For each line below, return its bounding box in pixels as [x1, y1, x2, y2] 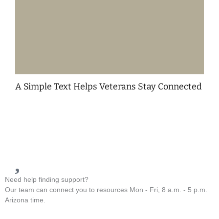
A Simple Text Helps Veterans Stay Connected [15, 81, 202, 92]
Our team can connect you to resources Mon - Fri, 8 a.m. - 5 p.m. [5, 185, 207, 194]
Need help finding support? [5, 175, 88, 183]
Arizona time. [5, 196, 45, 204]
